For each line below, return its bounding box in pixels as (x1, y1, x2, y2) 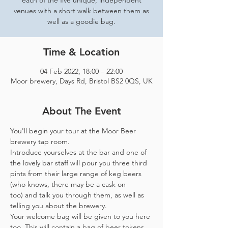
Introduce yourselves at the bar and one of (10, 148, 149, 157)
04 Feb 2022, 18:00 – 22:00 (40, 67, 123, 76)
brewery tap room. (10, 137, 70, 146)
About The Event (42, 105, 121, 117)
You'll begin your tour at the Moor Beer (10, 126, 138, 135)
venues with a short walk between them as (14, 6, 149, 15)
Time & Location (43, 46, 120, 58)
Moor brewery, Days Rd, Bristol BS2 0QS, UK (10, 76, 153, 85)
